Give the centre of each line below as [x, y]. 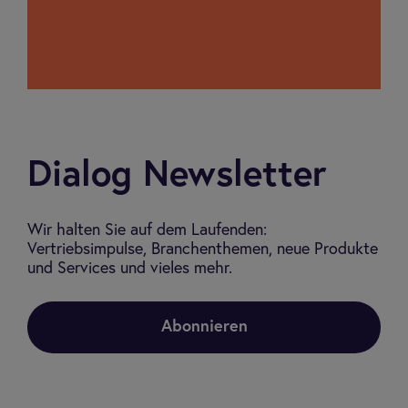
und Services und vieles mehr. [130, 269]
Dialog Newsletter [177, 176]
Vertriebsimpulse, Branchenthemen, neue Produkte [203, 250]
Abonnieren [204, 327]
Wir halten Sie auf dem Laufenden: [147, 230]
